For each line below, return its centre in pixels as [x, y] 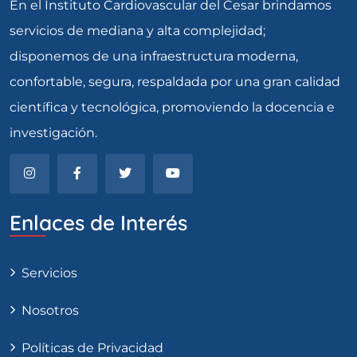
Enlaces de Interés [98, 222]
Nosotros [50, 310]
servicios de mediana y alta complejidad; [137, 30]
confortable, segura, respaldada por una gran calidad [175, 81]
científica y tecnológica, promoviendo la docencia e [172, 107]
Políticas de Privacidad [92, 347]
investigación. [53, 132]
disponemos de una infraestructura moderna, [154, 56]
